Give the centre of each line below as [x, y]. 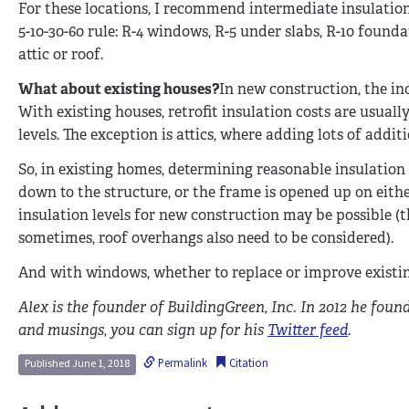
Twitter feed [308, 330]
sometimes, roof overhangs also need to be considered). [206, 238]
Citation [248, 364]
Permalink [182, 364]
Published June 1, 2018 [78, 364]
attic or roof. [61, 55]
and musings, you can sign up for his [143, 330]
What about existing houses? [119, 89]
